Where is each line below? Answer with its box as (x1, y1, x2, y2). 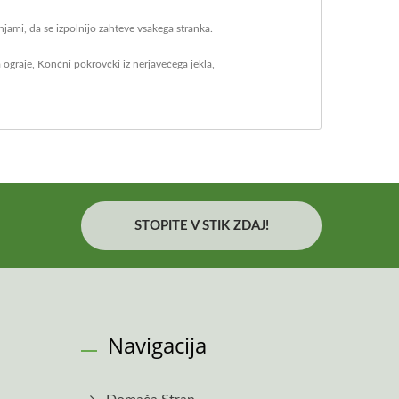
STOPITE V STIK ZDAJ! (134, 219, 269, 232)
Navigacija (108, 330, 207, 360)
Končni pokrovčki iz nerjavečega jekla (37, 59, 212, 69)
